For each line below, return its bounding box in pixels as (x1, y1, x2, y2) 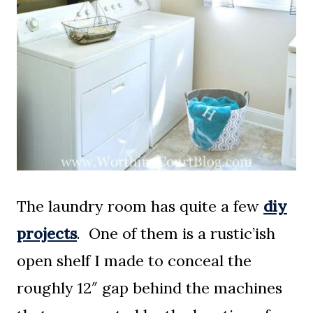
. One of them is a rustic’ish (77, 223, 275, 243)
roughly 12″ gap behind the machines (17, 277, 282, 298)
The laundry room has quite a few (17, 196, 263, 216)
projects (17, 223, 77, 243)
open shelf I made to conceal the (17, 250, 252, 270)
